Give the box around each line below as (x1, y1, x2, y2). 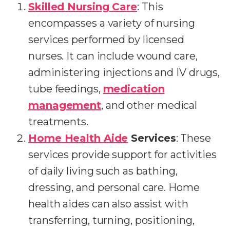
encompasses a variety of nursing (28, 17, 195, 29)
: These (176, 132, 211, 144)
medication (103, 83, 165, 95)
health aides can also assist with (28, 198, 188, 210)
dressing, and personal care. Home (28, 181, 200, 194)
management (28, 99, 101, 111)
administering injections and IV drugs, (28, 66, 220, 79)
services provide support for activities (28, 148, 217, 161)
